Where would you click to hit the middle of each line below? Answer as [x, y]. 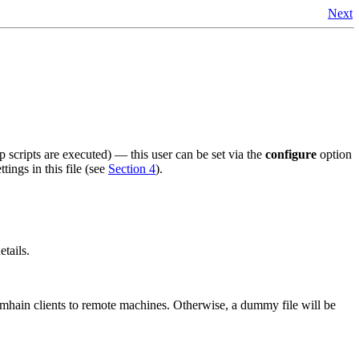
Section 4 [132, 168]
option [334, 154]
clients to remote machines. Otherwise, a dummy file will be [183, 305]
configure [291, 154]
